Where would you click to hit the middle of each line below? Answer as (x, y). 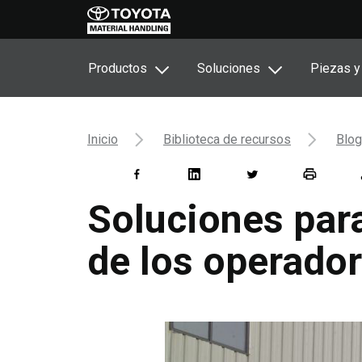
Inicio (103, 139)
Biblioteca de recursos (227, 139)
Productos (118, 68)
